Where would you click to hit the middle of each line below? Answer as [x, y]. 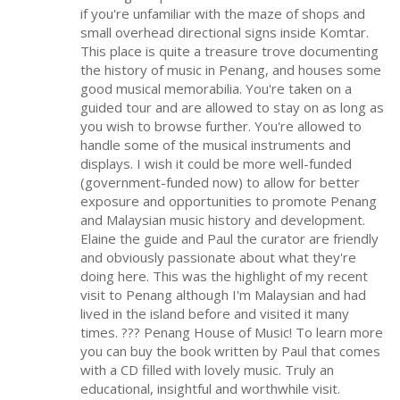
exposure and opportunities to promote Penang [229, 201]
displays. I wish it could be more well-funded [216, 164]
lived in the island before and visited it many [215, 314]
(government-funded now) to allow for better [220, 183]
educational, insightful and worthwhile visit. [210, 389]
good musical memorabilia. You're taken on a [216, 89]
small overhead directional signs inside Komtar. [225, 33]
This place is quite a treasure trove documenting [229, 51]
